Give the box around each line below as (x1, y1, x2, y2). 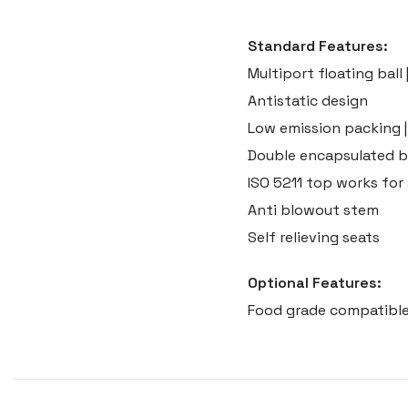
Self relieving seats (248, 228, 380, 247)
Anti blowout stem (248, 200, 379, 219)
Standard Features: (248, 36, 388, 56)
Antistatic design (248, 91, 368, 110)
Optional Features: (248, 273, 382, 292)
